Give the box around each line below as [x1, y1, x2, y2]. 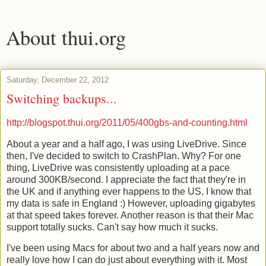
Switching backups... [7, 90, 117, 107]
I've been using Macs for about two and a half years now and [7, 243, 259, 254]
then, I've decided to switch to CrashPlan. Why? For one [7, 150, 241, 161]
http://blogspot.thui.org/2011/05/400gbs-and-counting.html [7, 117, 248, 128]
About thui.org [6, 24, 126, 51]
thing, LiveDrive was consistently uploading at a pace [7, 162, 230, 173]
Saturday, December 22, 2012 [7, 75, 109, 84]
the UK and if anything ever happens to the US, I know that [7, 186, 251, 197]
